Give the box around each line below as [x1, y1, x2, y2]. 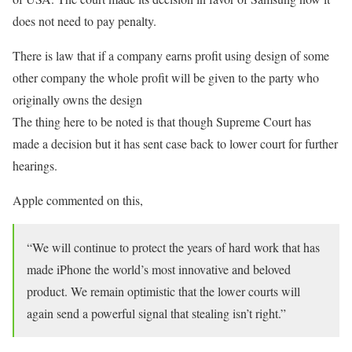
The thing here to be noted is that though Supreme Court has [13, 112, 311, 130]
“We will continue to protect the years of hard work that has [27, 238, 320, 255]
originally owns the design [13, 90, 142, 108]
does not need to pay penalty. [13, 12, 156, 29]
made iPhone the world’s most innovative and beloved [27, 260, 291, 277]
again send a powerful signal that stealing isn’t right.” [27, 304, 286, 321]
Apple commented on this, [13, 191, 143, 208]
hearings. [13, 156, 57, 174]
